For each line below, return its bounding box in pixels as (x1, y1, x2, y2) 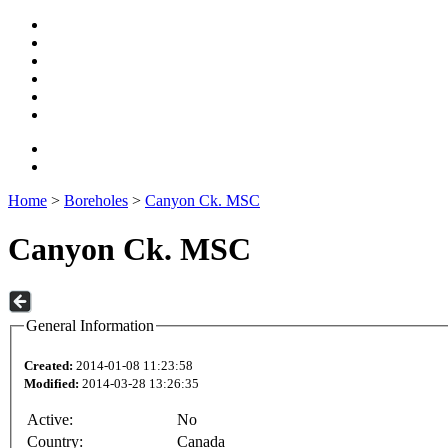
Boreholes (64, 192, 128, 209)
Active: (27, 411, 73, 429)
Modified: (24, 376, 79, 392)
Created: (24, 358, 73, 374)
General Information (26, 316, 154, 334)
